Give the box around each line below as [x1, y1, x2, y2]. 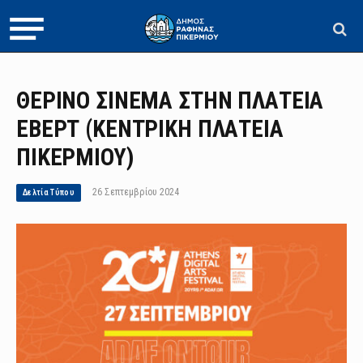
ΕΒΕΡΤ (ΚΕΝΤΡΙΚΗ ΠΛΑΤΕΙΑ [16, 115, 284, 143]
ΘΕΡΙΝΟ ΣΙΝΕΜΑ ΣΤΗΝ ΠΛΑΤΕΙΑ [16, 87, 324, 114]
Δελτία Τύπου [23, 188, 75, 197]
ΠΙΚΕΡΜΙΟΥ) [16, 143, 134, 171]
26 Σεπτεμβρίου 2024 [92, 186, 180, 198]
